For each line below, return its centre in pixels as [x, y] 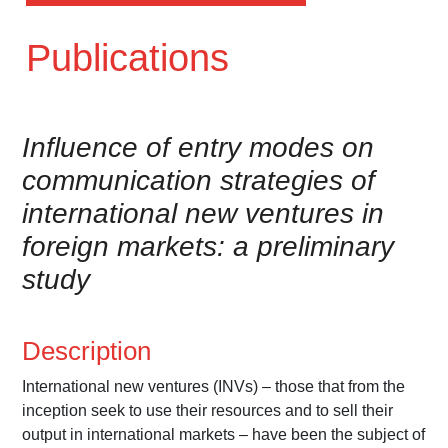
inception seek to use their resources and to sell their [208, 411]
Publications [127, 58]
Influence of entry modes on [198, 148]
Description [87, 351]
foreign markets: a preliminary [208, 247]
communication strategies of [199, 181]
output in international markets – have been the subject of [224, 435]
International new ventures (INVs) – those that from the [214, 387]
